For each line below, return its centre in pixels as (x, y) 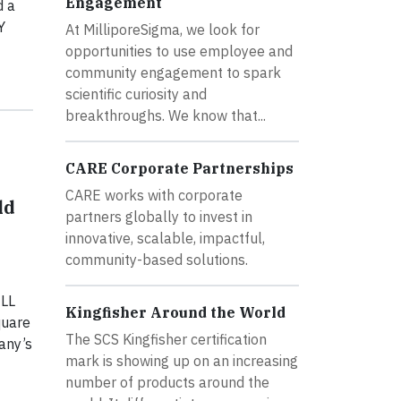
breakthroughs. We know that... (166, 115)
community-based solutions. (157, 259)
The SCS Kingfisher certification (166, 339)
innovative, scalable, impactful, (165, 238)
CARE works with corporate (154, 195)
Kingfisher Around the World (175, 312)
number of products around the (167, 382)
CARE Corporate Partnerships (179, 168)
